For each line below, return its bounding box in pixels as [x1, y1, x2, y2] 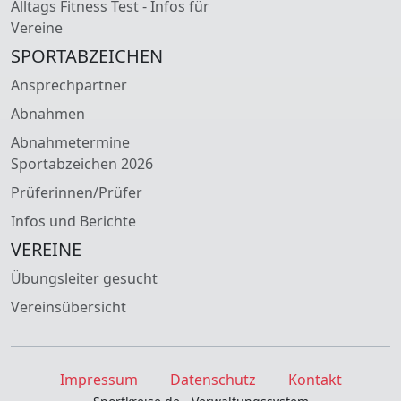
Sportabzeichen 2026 [11, 154, 153, 175]
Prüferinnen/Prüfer [11, 183, 142, 203]
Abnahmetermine [11, 132, 130, 153]
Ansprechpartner [11, 75, 127, 96]
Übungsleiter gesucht [11, 269, 158, 289]
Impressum [59, 370, 138, 390]
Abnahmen [11, 104, 85, 124]
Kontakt [287, 370, 342, 390]
